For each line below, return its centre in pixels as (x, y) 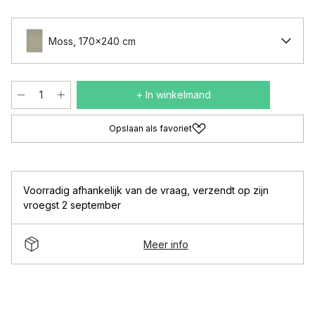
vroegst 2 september (72, 205)
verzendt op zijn (231, 190)
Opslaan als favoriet (150, 128)
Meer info (166, 244)
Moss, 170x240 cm (92, 41)
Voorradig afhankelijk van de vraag (105, 190)
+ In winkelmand (173, 95)
